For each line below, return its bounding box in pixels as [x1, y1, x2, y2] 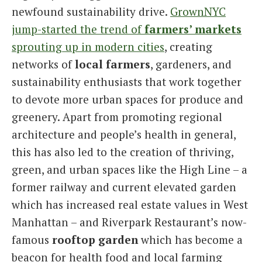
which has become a [138, 232, 243, 247]
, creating [164, 39, 212, 54]
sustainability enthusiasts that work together [12, 74, 242, 89]
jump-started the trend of [12, 22, 144, 37]
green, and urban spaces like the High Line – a [12, 162, 247, 177]
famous [12, 232, 52, 247]
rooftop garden [52, 232, 138, 247]
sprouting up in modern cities [12, 39, 164, 54]
